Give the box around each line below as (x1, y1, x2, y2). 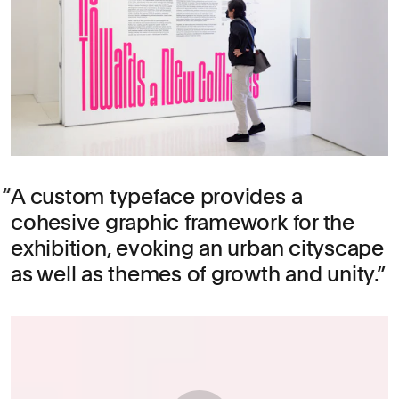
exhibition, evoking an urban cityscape (11, 235, 384, 261)
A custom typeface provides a (11, 183, 303, 209)
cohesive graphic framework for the (11, 209, 354, 235)
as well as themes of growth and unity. (11, 261, 377, 287)
